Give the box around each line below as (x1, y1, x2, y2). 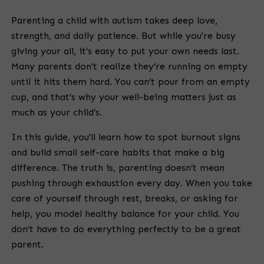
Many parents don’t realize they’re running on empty (11, 61, 247, 72)
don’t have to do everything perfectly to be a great (11, 223, 241, 235)
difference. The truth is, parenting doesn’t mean (11, 162, 225, 174)
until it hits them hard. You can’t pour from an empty (11, 76, 250, 88)
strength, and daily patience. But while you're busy (11, 30, 236, 42)
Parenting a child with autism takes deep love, (11, 15, 217, 27)
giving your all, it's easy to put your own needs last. (11, 45, 239, 57)
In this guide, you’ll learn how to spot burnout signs (11, 131, 240, 143)
